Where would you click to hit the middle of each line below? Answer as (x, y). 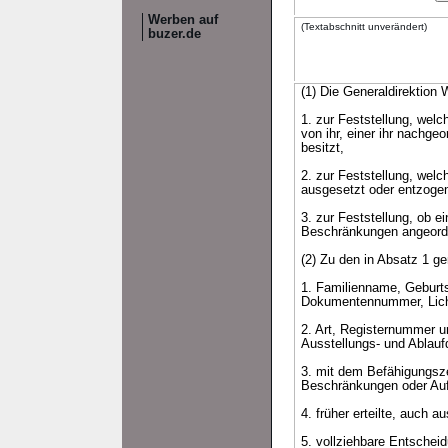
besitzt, (322, 148)
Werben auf (183, 20)
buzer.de (174, 34)
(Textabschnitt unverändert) (364, 26)
